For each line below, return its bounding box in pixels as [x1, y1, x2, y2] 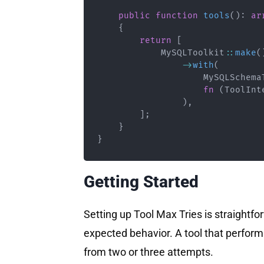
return [139, 35, 171, 46]
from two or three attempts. [84, 245, 213, 258]
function [155, 11, 198, 21]
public [118, 11, 150, 21]
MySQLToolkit [160, 48, 225, 58]
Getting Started [84, 171, 199, 192]
